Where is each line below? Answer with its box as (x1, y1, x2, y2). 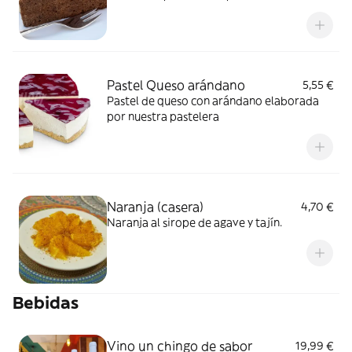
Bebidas (13, 292, 79, 313)
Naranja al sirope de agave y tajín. (107, 215, 282, 229)
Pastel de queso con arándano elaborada (107, 93, 319, 108)
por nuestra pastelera (107, 109, 219, 123)
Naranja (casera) (107, 199, 203, 214)
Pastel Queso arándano (107, 77, 245, 93)
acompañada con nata (107, 3, 222, 17)
